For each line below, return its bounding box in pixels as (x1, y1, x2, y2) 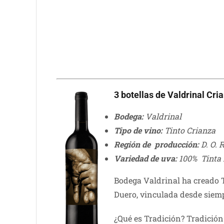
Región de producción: (113, 139, 199, 150)
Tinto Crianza (162, 125, 215, 136)
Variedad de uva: (113, 153, 177, 164)
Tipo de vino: (113, 125, 162, 136)
